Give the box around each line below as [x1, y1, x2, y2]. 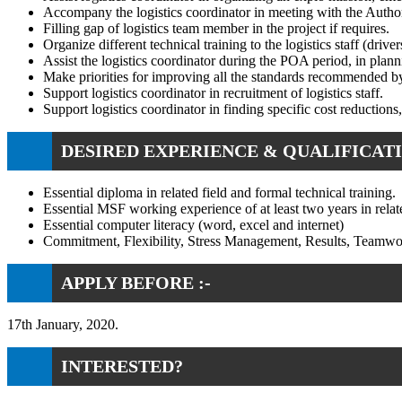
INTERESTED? [61, 355, 183, 376]
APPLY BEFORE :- [61, 272, 211, 293]
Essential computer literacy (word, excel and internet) [43, 216, 344, 232]
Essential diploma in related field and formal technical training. [43, 184, 396, 200]
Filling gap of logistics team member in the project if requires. [43, 20, 389, 36]
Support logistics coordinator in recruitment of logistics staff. [43, 84, 383, 100]
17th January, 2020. [7, 316, 118, 332]
